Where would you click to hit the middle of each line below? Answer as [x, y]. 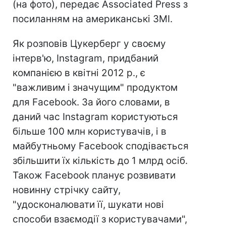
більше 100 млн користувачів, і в [90, 131]
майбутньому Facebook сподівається [101, 146]
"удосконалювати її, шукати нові [88, 205]
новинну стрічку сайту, [67, 190]
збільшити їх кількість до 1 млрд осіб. [100, 161]
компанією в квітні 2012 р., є [79, 73]
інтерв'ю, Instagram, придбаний [86, 58]
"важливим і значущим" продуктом [95, 88]
